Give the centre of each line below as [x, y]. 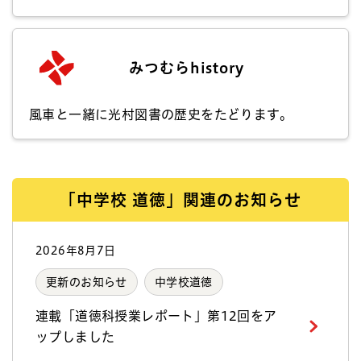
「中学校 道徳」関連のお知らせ [180, 199]
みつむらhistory [187, 67]
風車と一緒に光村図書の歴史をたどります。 [161, 114]
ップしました [75, 336]
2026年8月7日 [76, 250]
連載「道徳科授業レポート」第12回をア [156, 315]
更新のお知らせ [87, 282]
